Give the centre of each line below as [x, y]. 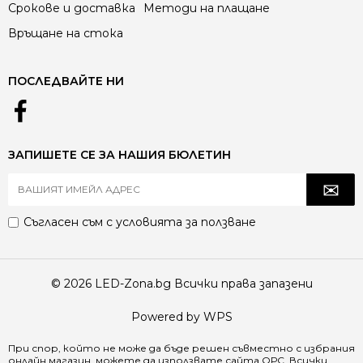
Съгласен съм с [70, 222]
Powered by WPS [181, 316]
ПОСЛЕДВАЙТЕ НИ [66, 81]
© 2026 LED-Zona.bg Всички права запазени [181, 283]
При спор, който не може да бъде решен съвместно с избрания [181, 348]
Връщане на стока [66, 33]
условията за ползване [186, 222]
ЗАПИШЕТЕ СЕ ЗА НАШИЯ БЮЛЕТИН [120, 154]
